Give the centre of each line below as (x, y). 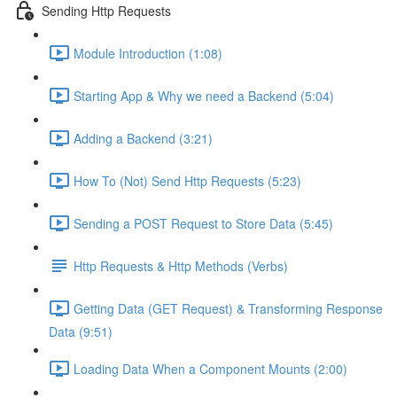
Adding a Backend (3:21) (143, 138)
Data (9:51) (81, 331)
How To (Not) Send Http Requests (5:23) (187, 180)
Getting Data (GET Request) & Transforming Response (228, 308)
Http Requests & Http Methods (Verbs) (181, 265)
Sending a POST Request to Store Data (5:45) (203, 223)
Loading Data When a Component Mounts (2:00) (210, 368)
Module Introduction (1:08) (148, 53)
